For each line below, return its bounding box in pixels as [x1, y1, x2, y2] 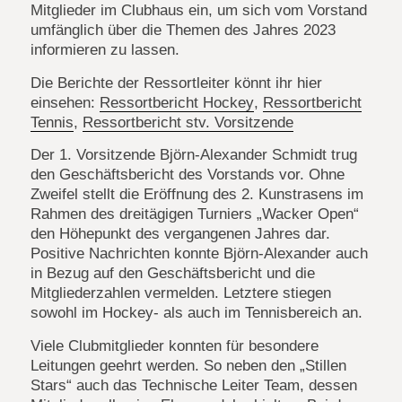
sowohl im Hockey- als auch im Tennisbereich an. [30, 304, 363, 322]
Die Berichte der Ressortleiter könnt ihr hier [30, 74, 322, 92]
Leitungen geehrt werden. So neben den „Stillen [30, 356, 346, 374]
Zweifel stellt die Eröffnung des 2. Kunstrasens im [30, 186, 363, 204]
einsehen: [30, 93, 100, 111]
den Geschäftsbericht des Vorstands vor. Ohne [30, 166, 345, 184]
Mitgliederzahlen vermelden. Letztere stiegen [30, 284, 331, 302]
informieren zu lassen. [30, 41, 179, 59]
